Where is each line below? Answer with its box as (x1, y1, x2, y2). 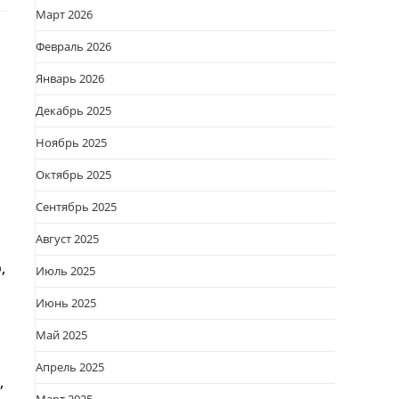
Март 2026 (36, 6, 93, 22)
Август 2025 (36, 231, 99, 247)
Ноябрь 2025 (36, 134, 107, 151)
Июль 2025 (36, 263, 95, 279)
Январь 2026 (36, 70, 104, 86)
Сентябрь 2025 (36, 199, 117, 215)
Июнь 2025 (36, 295, 96, 311)
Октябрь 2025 (36, 167, 111, 183)
